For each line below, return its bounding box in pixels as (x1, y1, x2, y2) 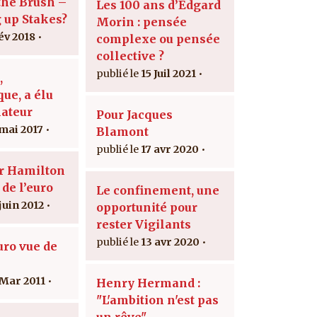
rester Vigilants (96, 217, 191, 231)
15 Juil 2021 (141, 67, 196, 80)
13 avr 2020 (141, 235, 200, 248)
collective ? (96, 48, 164, 63)
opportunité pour (96, 200, 197, 214)
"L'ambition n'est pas (96, 292, 219, 307)
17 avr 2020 (141, 142, 199, 156)
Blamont (96, 124, 149, 139)
